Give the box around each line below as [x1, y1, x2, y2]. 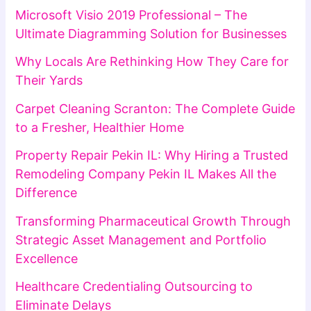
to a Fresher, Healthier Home [15, 119, 185, 135]
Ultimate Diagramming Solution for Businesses [15, 26, 287, 41]
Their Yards [15, 73, 83, 88]
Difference [15, 185, 78, 201]
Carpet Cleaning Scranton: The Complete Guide [15, 101, 296, 116]
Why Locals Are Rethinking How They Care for [15, 54, 289, 69]
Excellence [15, 251, 78, 266]
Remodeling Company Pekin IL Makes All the [15, 167, 277, 182]
